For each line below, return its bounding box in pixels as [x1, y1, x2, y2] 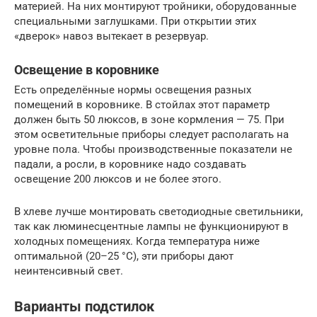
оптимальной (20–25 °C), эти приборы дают [14, 249, 234, 263]
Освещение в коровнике [14, 62, 159, 77]
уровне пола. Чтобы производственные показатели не [14, 142, 292, 156]
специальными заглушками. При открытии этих [14, 14, 256, 28]
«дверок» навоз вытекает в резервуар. [14, 29, 209, 42]
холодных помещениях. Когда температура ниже [14, 234, 260, 248]
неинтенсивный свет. [14, 264, 123, 277]
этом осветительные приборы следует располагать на [14, 127, 289, 141]
